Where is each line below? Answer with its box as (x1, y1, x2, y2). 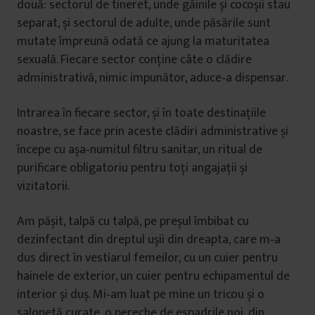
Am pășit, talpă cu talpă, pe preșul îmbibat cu (17, 211, 249, 232)
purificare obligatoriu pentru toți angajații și (17, 157, 247, 179)
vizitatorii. (17, 176, 70, 197)
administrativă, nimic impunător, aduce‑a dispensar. (17, 67, 288, 89)
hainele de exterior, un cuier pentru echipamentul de (17, 266, 290, 287)
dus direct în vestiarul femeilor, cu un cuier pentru (17, 247, 278, 269)
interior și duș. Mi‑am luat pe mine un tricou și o (17, 284, 264, 305)
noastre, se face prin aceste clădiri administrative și (17, 121, 288, 142)
